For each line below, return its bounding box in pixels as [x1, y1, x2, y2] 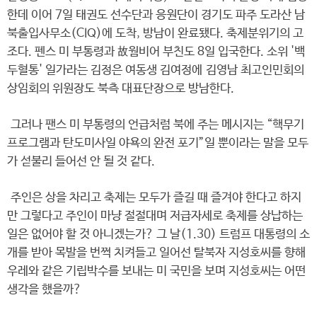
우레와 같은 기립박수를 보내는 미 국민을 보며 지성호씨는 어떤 [7, 265, 306, 278]
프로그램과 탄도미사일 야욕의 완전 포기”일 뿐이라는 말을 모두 [7, 137, 309, 150]
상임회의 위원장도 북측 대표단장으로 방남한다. [7, 82, 234, 96]
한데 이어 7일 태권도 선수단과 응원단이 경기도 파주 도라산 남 [7, 8, 305, 22]
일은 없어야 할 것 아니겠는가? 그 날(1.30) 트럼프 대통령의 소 [7, 228, 310, 241]
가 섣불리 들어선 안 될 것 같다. [7, 155, 155, 168]
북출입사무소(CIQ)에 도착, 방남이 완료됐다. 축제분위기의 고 [7, 27, 304, 40]
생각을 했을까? [7, 283, 81, 296]
